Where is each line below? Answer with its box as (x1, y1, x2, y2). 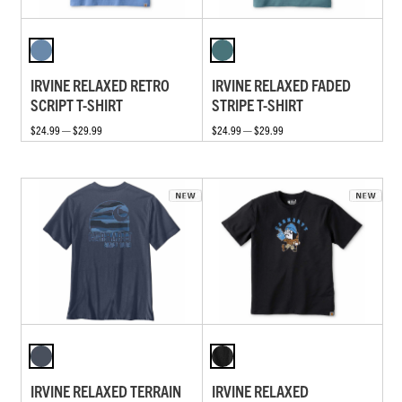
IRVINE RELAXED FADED (211, 74, 351, 95)
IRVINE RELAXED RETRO (31, 74, 170, 95)
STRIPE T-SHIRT (211, 93, 303, 115)
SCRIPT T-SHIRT (31, 93, 123, 115)
